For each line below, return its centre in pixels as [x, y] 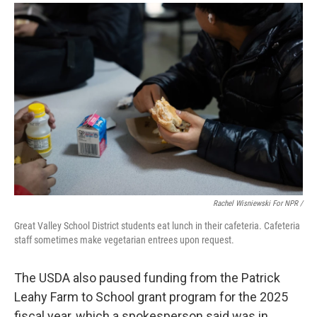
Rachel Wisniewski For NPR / [258, 203]
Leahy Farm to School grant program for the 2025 [151, 296]
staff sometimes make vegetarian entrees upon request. [124, 240]
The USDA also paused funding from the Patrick [147, 277]
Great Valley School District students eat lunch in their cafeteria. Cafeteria [157, 225]
